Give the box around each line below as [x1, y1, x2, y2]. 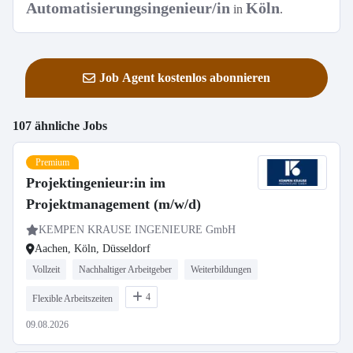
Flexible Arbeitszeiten [32, 293, 113, 304]
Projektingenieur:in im [26, 175, 165, 191]
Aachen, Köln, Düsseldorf [35, 243, 150, 255]
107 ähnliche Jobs [13, 119, 107, 132]
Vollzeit [32, 264, 60, 275]
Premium [35, 157, 69, 168]
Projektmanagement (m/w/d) [26, 196, 201, 212]
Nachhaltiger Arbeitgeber [79, 264, 172, 275]
